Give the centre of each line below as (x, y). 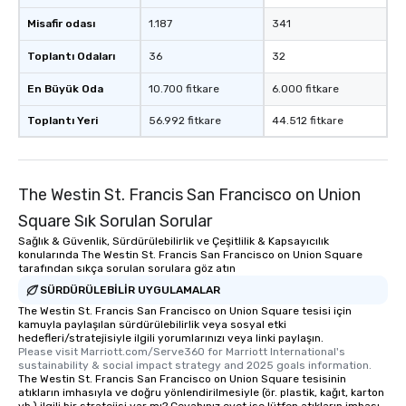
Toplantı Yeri (63, 121)
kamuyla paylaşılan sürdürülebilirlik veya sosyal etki (152, 325)
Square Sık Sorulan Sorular (115, 222)
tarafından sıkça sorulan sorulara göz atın (127, 269)
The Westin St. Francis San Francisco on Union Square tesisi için (185, 311)
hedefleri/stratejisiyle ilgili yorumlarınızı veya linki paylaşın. (171, 338)
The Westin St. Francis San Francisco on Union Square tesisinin (182, 379)
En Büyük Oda (65, 89)
